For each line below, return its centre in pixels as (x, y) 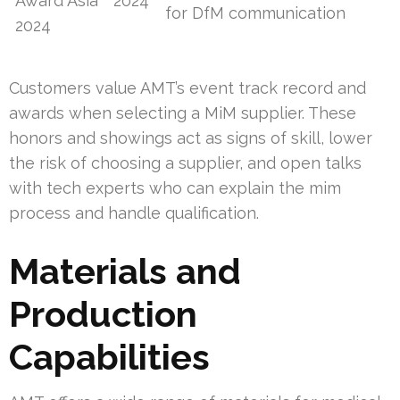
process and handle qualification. (134, 213)
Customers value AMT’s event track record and (187, 88)
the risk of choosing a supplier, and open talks (185, 163)
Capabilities (109, 357)
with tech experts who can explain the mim (175, 188)
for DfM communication (256, 13)
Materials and (125, 271)
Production (103, 314)
